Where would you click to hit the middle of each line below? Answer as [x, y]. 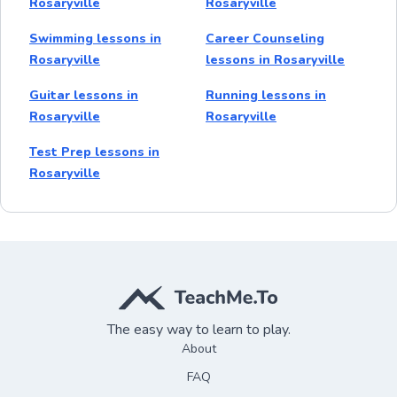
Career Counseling [265, 38]
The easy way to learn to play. [198, 329]
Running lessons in [266, 95]
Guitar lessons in [84, 95]
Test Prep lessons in [94, 152]
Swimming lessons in [95, 38]
